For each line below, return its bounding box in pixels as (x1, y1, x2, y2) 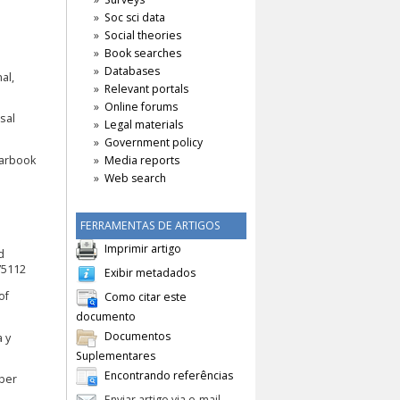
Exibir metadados (104, 264, 196, 280)
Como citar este (104, 288, 187, 304)
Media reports (104, 153, 179, 169)
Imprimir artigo (104, 240, 181, 256)
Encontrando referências (104, 367, 233, 383)
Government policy (104, 135, 203, 151)
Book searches (104, 46, 181, 62)
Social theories (104, 28, 181, 44)
